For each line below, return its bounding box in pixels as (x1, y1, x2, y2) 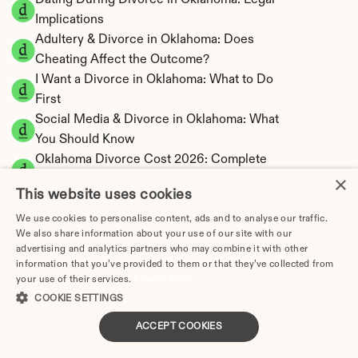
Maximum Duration (35, 213, 144, 226)
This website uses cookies (16, 188, 192, 202)
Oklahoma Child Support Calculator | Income (35, 233, 288, 246)
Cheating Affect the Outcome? (35, 54, 209, 66)
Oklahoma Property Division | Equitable (35, 333, 257, 346)
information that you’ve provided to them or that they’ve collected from (16, 260, 334, 269)
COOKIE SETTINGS (34, 294, 124, 304)
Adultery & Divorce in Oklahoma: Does (35, 34, 254, 46)
